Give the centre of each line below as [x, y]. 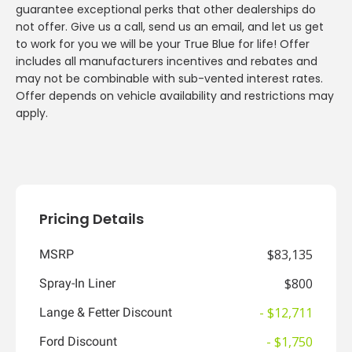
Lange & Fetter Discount [106, 312]
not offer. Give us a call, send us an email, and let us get [170, 26]
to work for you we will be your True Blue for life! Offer [163, 44]
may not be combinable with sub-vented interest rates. [169, 78]
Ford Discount [78, 341]
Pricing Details [92, 218]
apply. [32, 113]
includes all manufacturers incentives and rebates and [167, 61]
